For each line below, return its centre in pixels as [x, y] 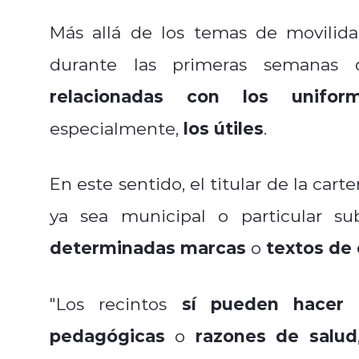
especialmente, [117, 128]
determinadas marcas [148, 247]
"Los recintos [116, 303]
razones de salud [276, 335]
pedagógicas [107, 335]
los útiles [224, 127]
